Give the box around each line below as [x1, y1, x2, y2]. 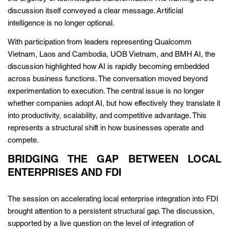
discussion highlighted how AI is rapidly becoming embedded [8, 63, 209, 71]
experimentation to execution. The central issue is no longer [8, 87, 204, 96]
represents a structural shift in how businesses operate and [8, 124, 203, 132]
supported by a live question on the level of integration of [8, 220, 194, 228]
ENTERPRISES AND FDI [8, 168, 122, 179]
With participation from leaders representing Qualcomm [8, 38, 192, 47]
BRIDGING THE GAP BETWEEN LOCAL [8, 155, 221, 166]
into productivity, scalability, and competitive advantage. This [8, 112, 207, 120]
